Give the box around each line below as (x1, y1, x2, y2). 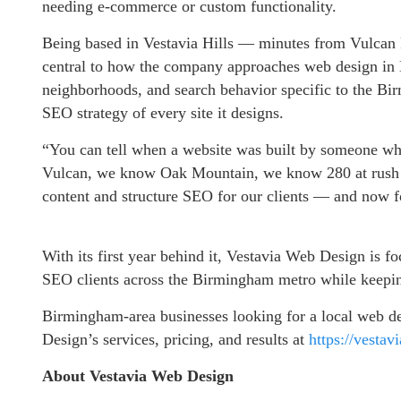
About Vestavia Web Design (42, 367, 238, 385)
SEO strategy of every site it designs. (42, 104, 284, 122)
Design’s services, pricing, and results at (42, 330, 309, 348)
